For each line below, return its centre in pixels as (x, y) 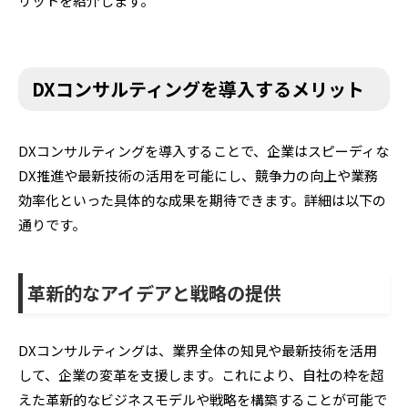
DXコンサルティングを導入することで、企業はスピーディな (204, 150)
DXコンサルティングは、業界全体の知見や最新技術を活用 (198, 350)
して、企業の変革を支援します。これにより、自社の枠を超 (201, 374)
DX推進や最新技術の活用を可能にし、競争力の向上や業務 (198, 175)
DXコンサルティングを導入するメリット (198, 88)
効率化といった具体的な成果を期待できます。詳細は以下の (202, 199)
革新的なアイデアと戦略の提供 (154, 292)
